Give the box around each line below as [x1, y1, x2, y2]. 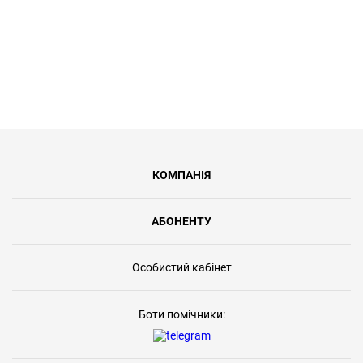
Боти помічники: [138, 308, 225, 322]
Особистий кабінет [131, 261, 232, 275]
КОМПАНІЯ [152, 169, 211, 182]
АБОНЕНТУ [152, 215, 211, 228]
